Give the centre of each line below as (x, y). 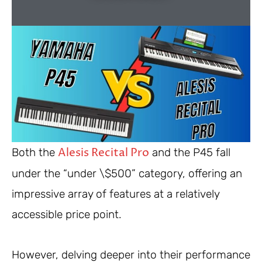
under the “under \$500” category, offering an (127, 174)
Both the (35, 153)
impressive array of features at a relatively (116, 194)
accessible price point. (67, 215)
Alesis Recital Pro (104, 153)
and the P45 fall (190, 153)
